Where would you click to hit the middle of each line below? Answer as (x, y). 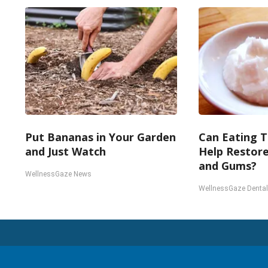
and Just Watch (66, 151)
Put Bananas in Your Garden (100, 137)
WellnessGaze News (58, 174)
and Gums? (227, 166)
